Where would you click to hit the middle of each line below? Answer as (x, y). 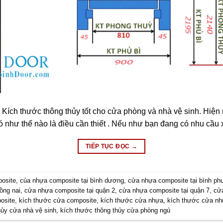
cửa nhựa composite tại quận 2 (70, 190)
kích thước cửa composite (58, 200)
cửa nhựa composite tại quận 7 (165, 190)
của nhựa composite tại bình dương (72, 180)
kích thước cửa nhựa (132, 200)
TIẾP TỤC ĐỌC (108, 147)
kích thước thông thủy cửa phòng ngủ (115, 210)
